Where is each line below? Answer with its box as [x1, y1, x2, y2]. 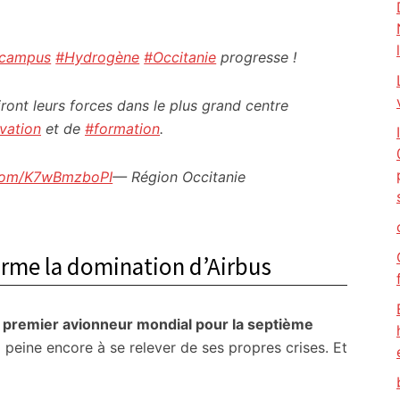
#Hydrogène [55, 48, 140, 66]
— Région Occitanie [112, 168, 246, 186]
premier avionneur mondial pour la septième [3, 315, 313, 333]
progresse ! [216, 48, 297, 66]
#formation [85, 120, 160, 137]
